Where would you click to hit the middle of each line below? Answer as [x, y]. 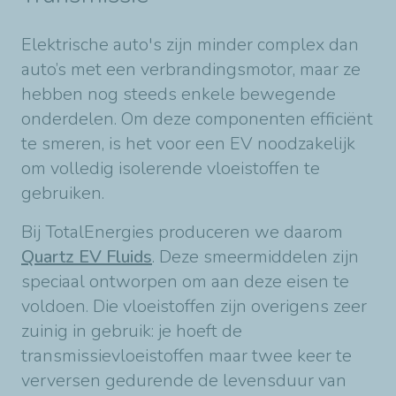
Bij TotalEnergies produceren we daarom [182, 232]
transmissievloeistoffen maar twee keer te [187, 356]
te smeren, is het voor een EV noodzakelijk [188, 144]
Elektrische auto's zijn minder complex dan [190, 45]
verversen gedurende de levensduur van [184, 381]
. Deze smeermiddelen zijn [255, 257]
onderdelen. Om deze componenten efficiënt [197, 119]
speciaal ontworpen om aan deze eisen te [185, 282]
